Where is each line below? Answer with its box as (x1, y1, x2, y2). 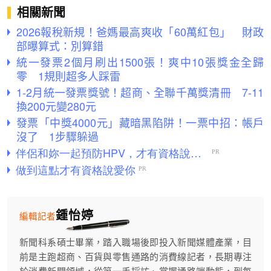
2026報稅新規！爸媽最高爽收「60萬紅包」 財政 (16, 23, 264, 39)
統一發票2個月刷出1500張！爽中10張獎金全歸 (16, 53, 264, 70)
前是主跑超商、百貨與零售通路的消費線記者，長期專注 (19, 251, 252, 262)
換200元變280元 (16, 97, 96, 114)
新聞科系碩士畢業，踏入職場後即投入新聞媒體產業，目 (19, 237, 252, 247)
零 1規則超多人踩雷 (16, 67, 120, 83)
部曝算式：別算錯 (16, 37, 103, 53)
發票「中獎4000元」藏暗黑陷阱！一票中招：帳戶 (16, 114, 264, 130)
